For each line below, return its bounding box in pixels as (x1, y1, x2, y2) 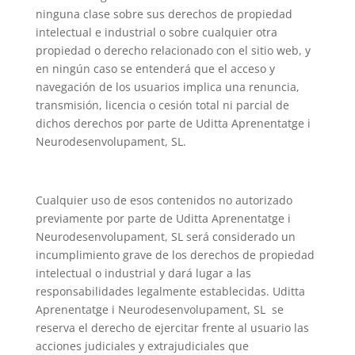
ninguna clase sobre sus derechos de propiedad (35, 6, 292, 21)
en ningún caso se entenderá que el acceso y (35, 61, 275, 76)
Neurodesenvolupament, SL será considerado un (35, 229, 296, 244)
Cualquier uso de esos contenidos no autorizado (35, 193, 292, 208)
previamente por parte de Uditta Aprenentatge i (35, 211, 291, 226)
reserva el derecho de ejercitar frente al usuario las (35, 320, 309, 335)
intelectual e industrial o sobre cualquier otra (35, 25, 277, 40)
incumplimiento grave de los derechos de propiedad (35, 247, 315, 262)
